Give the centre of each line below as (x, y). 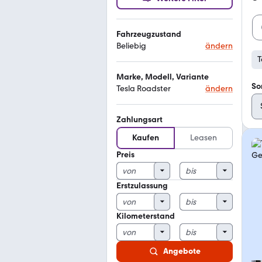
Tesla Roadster (144, 89)
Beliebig (131, 46)
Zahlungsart (139, 120)
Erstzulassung (142, 186)
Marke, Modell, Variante (163, 77)
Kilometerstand (146, 216)
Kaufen (146, 138)
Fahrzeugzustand (149, 34)
